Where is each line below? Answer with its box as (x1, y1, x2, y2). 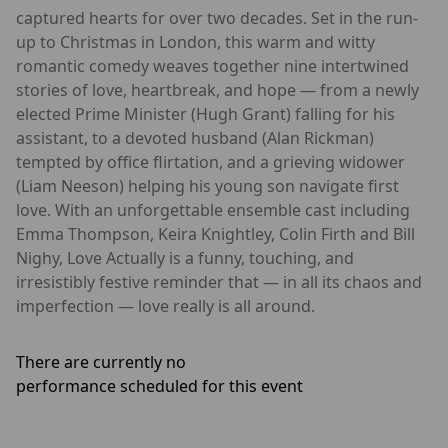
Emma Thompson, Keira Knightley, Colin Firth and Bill (16, 222, 415, 245)
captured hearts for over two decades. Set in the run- (16, 6, 418, 29)
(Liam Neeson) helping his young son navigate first (16, 174, 399, 197)
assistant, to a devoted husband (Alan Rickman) (16, 126, 374, 149)
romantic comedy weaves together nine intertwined (16, 54, 409, 77)
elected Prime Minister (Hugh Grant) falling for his (16, 102, 395, 125)
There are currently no (16, 350, 186, 373)
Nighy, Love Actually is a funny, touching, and (16, 246, 354, 269)
